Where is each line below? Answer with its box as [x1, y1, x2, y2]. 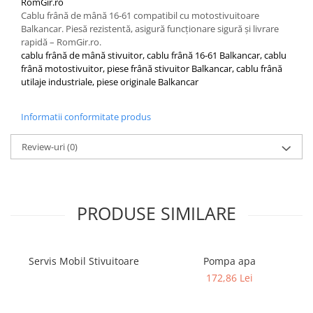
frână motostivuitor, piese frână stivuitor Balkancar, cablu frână [21, 61, 282, 75]
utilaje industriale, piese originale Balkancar [21, 75, 198, 88]
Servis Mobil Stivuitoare [28, 254, 139, 268]
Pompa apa [203, 254, 256, 268]
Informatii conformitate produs [21, 110, 151, 123]
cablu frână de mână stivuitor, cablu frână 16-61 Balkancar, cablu [21, 48, 286, 61]
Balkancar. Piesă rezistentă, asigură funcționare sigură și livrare [21, 22, 279, 35]
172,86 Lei [206, 270, 253, 284]
